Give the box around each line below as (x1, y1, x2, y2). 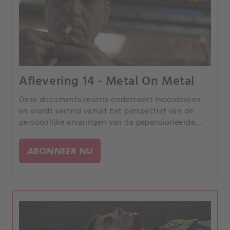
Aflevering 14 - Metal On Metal (19, 71, 195, 91)
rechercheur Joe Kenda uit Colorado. (19, 127, 154, 141)
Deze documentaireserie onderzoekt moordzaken (19, 93, 201, 107)
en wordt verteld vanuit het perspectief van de (19, 104, 194, 118)
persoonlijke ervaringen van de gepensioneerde (19, 116, 195, 129)
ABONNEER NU (27, 145, 93, 156)
